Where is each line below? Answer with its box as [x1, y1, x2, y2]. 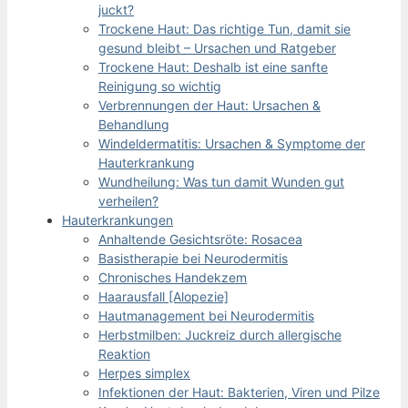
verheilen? [98, 192, 158, 209]
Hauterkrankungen [62, 211, 173, 228]
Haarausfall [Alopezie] [98, 288, 229, 304]
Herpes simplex [98, 364, 190, 381]
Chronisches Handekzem [98, 269, 247, 285]
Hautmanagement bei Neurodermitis [98, 307, 314, 323]
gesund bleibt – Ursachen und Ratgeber [98, 39, 336, 56]
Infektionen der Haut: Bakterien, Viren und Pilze [98, 383, 380, 400]
